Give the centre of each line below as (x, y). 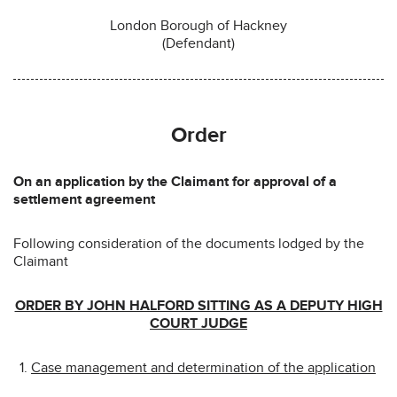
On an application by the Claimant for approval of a (175, 181)
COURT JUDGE (198, 323)
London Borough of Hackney (198, 25)
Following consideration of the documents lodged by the (189, 243)
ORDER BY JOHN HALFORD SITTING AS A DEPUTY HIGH (198, 305)
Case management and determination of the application (203, 367)
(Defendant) (198, 43)
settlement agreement (84, 199)
